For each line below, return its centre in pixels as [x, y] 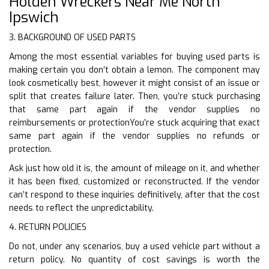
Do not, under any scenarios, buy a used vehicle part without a [134, 246]
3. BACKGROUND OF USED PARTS [72, 37]
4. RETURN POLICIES [48, 227]
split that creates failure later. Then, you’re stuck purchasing [134, 96]
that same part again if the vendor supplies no [134, 109]
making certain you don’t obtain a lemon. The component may [134, 70]
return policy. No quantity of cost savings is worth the [134, 259]
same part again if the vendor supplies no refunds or [134, 136]
